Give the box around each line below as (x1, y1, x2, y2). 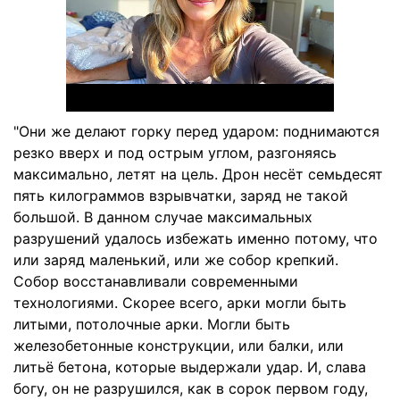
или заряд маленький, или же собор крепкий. (13, 251, 338, 269)
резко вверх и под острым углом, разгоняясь (13, 144, 337, 162)
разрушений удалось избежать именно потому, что (13, 229, 378, 247)
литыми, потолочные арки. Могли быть (13, 315, 290, 333)
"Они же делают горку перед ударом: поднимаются (13, 122, 379, 140)
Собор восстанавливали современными (13, 272, 298, 290)
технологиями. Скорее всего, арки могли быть (13, 294, 346, 312)
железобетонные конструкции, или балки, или (13, 337, 344, 354)
